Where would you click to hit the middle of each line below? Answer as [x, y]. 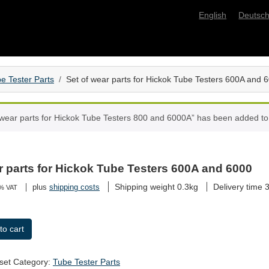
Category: [33, 261]
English [213, 15]
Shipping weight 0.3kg [156, 187]
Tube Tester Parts [86, 261]
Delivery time [239, 187]
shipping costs [74, 187]
